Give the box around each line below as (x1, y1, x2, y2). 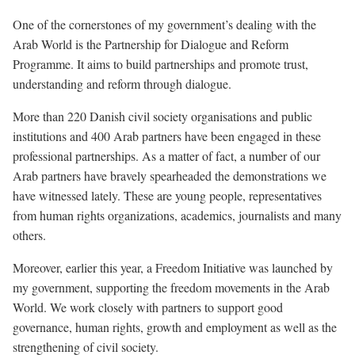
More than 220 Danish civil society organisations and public (13, 108, 312, 124)
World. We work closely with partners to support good (13, 299, 283, 315)
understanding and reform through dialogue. (13, 75, 231, 92)
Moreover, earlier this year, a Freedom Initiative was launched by (13, 259, 333, 276)
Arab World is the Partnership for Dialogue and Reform (13, 36, 288, 52)
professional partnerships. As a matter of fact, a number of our (13, 147, 320, 164)
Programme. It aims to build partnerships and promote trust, (13, 55, 308, 72)
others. (13, 227, 46, 243)
